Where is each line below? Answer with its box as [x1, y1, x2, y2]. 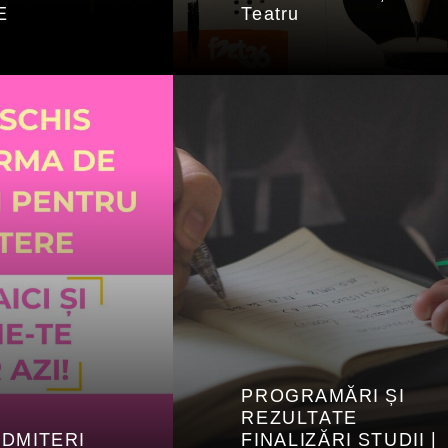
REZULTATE [241, 407, 358, 429]
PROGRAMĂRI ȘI [241, 385, 405, 407]
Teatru [241, 3, 300, 25]
